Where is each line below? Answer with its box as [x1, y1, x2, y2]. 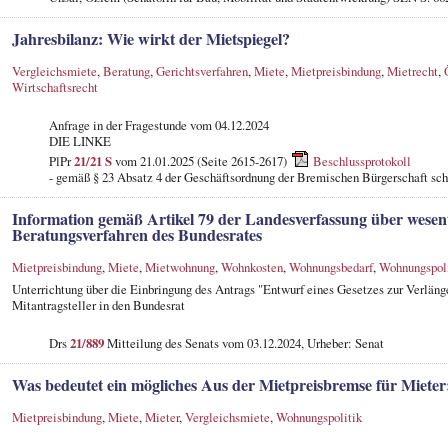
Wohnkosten [220, 257, 283, 276]
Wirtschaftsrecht [11, 77, 98, 96]
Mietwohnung [144, 257, 215, 276]
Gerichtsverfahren [155, 61, 248, 80]
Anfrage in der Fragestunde [48, 115, 190, 134]
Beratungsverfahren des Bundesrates [11, 222, 262, 247]
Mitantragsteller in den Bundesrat [11, 295, 185, 314]
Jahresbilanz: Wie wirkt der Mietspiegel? [11, 26, 290, 51]
